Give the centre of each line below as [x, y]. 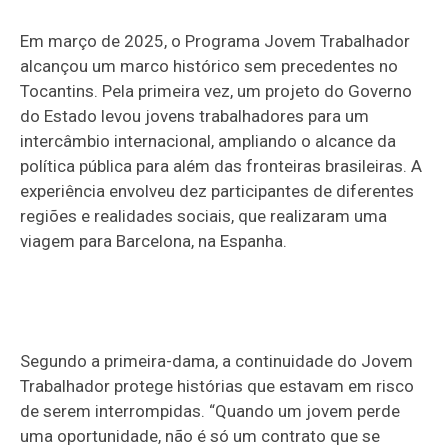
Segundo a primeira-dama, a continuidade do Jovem [217, 360]
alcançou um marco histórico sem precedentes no [209, 65]
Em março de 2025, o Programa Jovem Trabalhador [215, 40]
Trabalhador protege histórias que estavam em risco [217, 385]
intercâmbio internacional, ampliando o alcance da [208, 140]
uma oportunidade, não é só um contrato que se [200, 435]
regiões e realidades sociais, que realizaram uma [204, 215]
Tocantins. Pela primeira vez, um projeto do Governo [216, 90]
